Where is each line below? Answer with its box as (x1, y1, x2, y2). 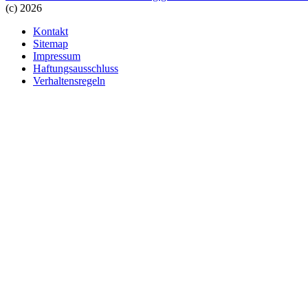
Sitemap (33, 37, 68, 49)
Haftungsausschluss (33, 62, 118, 74)
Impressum (33, 49, 80, 62)
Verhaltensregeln (33, 74, 105, 87)
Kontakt (33, 25, 68, 37)
